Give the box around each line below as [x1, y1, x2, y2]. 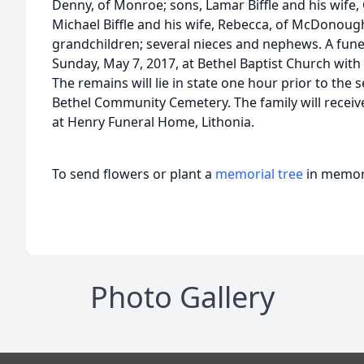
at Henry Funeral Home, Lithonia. [52, 113, 254, 131]
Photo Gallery [89, 277, 275, 317]
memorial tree [215, 165, 303, 183]
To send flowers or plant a [52, 165, 215, 183]
